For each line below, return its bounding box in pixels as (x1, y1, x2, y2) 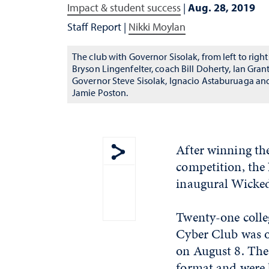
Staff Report (67, 19, 124, 34)
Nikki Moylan (128, 19, 186, 34)
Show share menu (118, 161, 200, 175)
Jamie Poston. (72, 86, 128, 98)
